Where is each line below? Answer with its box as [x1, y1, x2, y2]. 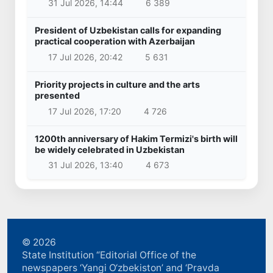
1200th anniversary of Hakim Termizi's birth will [35, 133, 238, 144]
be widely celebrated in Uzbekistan [35, 144, 185, 155]
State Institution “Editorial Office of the [22, 249, 196, 261]
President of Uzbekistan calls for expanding [35, 25, 221, 36]
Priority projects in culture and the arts [35, 79, 200, 90]
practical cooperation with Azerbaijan [35, 36, 195, 47]
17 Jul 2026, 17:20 [48, 105, 121, 116]
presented [35, 90, 80, 101]
